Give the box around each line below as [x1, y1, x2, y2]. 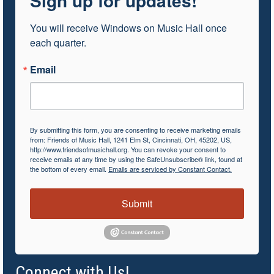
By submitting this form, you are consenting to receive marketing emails [30, 125, 241, 135]
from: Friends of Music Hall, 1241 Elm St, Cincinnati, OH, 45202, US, [30, 135, 232, 145]
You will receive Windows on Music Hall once [30, 21, 227, 35]
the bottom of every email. [30, 164, 108, 174]
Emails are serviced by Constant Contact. [108, 164, 232, 174]
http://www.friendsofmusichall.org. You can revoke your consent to [30, 144, 226, 155]
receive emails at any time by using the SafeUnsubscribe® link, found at [30, 154, 242, 165]
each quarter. [30, 35, 86, 50]
